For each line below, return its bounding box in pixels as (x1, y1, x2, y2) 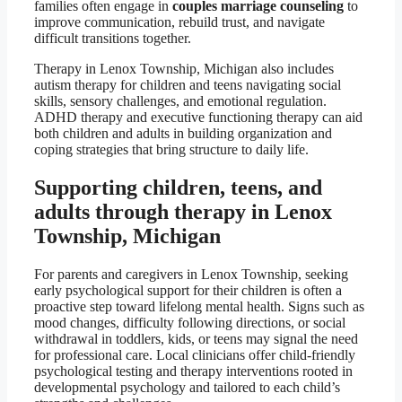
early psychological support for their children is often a (34, 282, 342, 298)
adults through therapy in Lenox (34, 199, 332, 223)
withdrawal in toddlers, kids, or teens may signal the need (34, 330, 358, 346)
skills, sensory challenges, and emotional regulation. (34, 92, 327, 109)
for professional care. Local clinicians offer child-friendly (34, 346, 355, 363)
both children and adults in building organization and (34, 125, 332, 141)
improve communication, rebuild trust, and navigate (34, 13, 325, 30)
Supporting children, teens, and (34, 175, 322, 199)
